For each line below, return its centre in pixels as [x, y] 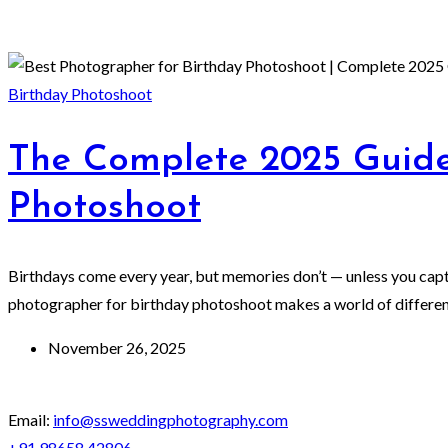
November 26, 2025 [117, 348]
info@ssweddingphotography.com [170, 420]
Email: [30, 420]
